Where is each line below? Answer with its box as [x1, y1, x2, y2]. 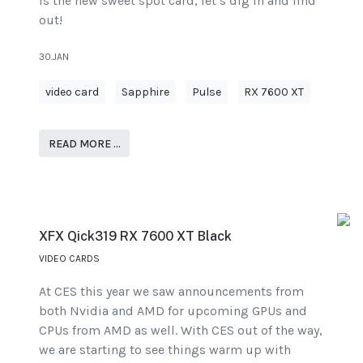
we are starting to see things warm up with [39, 342, 291, 358]
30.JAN [39, 51, 69, 63]
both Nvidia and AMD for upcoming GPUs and [39, 303, 307, 319]
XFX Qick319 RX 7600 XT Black [39, 228, 232, 245]
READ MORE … [48, 136, 121, 151]
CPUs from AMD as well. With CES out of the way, [39, 322, 322, 339]
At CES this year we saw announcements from [39, 284, 304, 300]
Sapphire [122, 85, 169, 100]
